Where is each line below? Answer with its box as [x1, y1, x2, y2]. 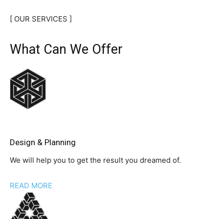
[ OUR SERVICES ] [10, 14, 72, 24]
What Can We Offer [10, 42, 123, 58]
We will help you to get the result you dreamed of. [10, 155, 181, 165]
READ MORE [10, 181, 52, 191]
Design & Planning [10, 137, 76, 148]
